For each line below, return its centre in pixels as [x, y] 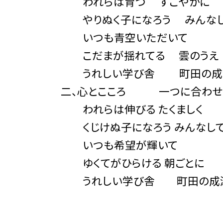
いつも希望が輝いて [119, 145]
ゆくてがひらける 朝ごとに [133, 163]
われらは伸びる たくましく [132, 109]
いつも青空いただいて [124, 37]
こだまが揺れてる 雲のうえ [140, 55]
